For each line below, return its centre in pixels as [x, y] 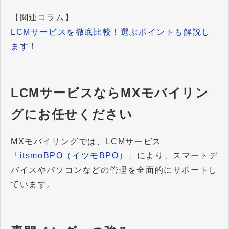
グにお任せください [72, 114]
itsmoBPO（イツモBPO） [74, 156]
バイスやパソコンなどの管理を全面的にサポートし [114, 170]
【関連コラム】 [42, 18]
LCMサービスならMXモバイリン [110, 93]
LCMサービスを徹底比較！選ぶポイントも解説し [111, 32]
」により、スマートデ [173, 156]
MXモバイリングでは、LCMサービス [86, 142]
